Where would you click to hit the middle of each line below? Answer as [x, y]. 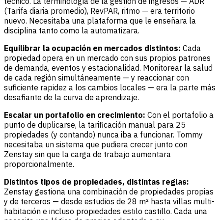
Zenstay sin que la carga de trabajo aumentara [87, 154]
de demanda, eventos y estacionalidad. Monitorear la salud [108, 68]
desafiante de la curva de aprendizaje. [71, 97]
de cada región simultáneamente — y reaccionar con [96, 77]
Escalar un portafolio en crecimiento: [76, 115]
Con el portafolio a [180, 115]
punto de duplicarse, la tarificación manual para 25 [95, 124]
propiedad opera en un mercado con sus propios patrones [107, 58]
